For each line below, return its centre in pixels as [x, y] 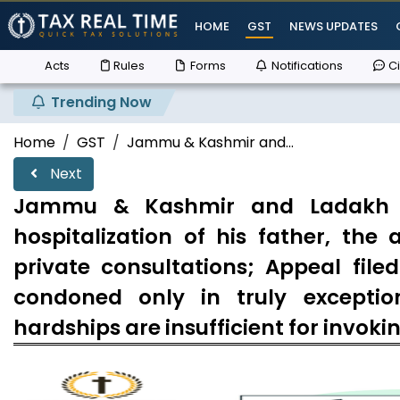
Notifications [306, 66]
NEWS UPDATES [334, 26]
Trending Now [100, 102]
